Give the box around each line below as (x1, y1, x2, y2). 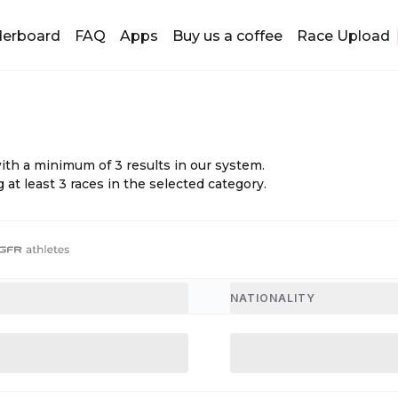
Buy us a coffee (171, 27, 283, 44)
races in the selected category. (70, 175, 267, 192)
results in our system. (126, 156, 265, 173)
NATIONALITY (230, 291, 316, 305)
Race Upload (296, 27, 390, 44)
